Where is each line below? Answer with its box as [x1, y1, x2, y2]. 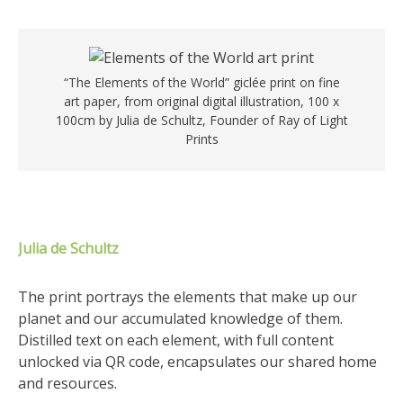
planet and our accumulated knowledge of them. [18, 309, 343, 328]
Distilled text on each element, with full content [18, 330, 334, 350]
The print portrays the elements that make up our [18, 287, 357, 307]
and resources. [18, 373, 117, 393]
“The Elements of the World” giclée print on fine [63, 74, 340, 91]
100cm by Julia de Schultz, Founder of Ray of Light [55, 112, 348, 129]
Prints [184, 130, 219, 148]
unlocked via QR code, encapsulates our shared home [18, 352, 377, 372]
